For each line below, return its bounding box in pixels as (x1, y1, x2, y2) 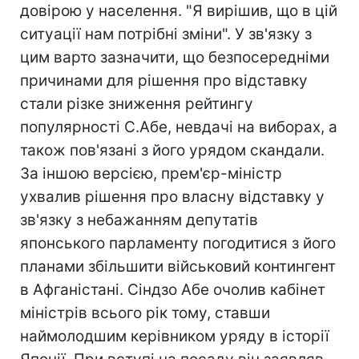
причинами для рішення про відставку (20, 71, 308, 90)
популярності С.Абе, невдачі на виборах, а (20, 118, 337, 136)
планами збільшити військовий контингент (20, 257, 336, 276)
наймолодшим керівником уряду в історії (20, 327, 329, 345)
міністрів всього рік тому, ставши (20, 304, 270, 322)
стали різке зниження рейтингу (20, 95, 253, 113)
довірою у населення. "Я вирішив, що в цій (20, 2, 337, 20)
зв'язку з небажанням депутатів (20, 211, 258, 229)
